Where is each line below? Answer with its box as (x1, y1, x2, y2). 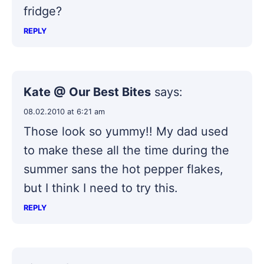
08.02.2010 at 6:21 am (24, 107, 105, 116)
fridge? (24, 4, 62, 18)
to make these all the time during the (24, 143, 229, 157)
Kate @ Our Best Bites (24, 84, 151, 99)
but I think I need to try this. (24, 180, 178, 195)
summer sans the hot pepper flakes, (24, 161, 223, 176)
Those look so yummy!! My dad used (24, 124, 228, 138)
